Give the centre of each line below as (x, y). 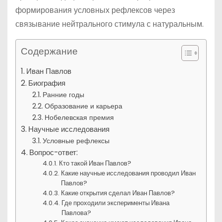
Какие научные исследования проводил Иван (129, 173)
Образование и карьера (83, 106)
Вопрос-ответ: (54, 152)
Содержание (49, 51)
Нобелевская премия (79, 117)
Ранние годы (63, 95)
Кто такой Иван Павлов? (95, 163)
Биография (47, 83)
